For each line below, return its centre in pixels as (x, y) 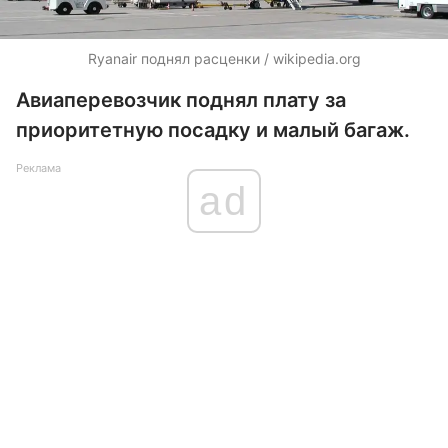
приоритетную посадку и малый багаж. (213, 130)
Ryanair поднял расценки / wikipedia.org (224, 58)
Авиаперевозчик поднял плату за (181, 100)
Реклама (38, 168)
